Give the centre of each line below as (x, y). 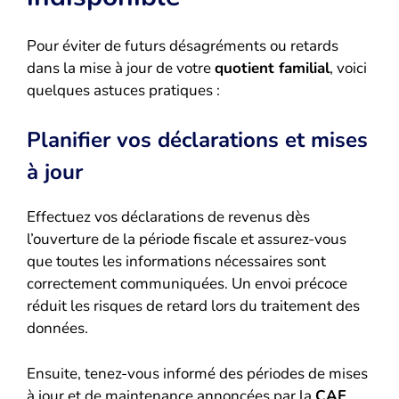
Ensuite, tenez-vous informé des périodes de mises (197, 373)
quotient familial (272, 68)
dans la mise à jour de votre (121, 68)
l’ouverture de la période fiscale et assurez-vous (187, 240)
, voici (348, 68)
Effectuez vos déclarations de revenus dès (168, 217)
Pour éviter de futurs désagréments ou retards (183, 45)
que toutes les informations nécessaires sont (176, 262)
